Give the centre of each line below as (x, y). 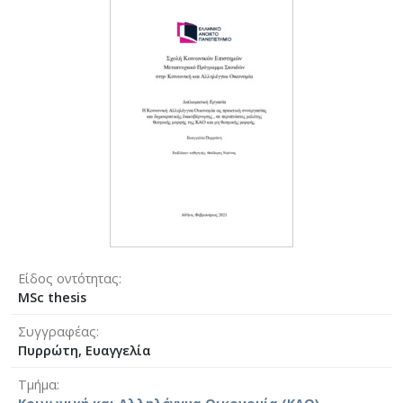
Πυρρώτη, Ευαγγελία (85, 350)
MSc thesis (52, 297)
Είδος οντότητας (68, 278)
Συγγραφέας (57, 331)
